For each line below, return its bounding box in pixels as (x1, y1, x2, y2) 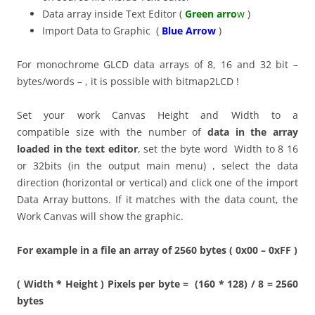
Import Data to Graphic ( (42, 24, 162, 38)
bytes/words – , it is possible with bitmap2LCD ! (17, 75, 239, 89)
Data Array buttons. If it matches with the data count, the (17, 193, 298, 207)
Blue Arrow (162, 24, 216, 38)
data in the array (207, 125, 298, 139)
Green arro (185, 7, 237, 21)
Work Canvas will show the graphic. (17, 210, 184, 224)
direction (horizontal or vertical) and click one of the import (17, 176, 298, 190)
